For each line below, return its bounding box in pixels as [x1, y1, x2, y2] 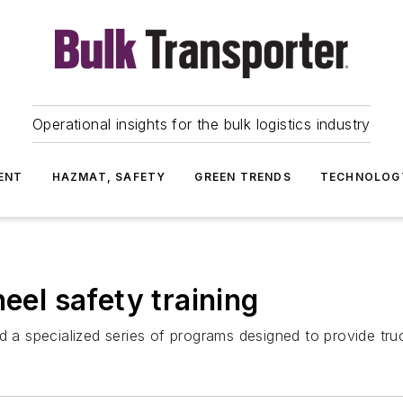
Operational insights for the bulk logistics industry [32, 115, 371, 133]
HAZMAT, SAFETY [51, 170, 166, 184]
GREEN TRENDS [194, 170, 291, 184]
